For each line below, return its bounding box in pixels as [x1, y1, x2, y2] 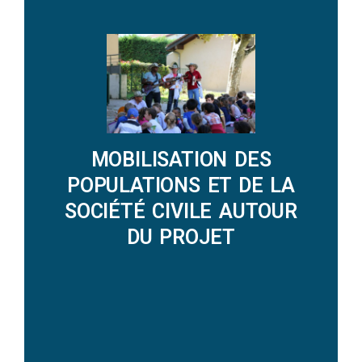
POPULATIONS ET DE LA [66, 174, 295, 198]
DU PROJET [126, 225, 236, 250]
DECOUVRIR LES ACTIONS [107, 141, 255, 157]
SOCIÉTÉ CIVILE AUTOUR [65, 200, 297, 224]
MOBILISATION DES [90, 148, 271, 172]
